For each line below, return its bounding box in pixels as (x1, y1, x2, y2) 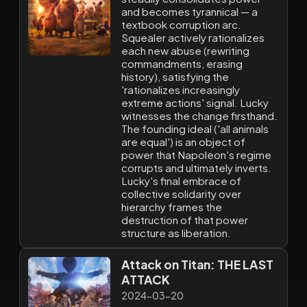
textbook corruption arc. (121, 18, 241, 32)
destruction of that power (121, 213, 248, 227)
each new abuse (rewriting (121, 44, 249, 58)
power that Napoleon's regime (121, 148, 271, 162)
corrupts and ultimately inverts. (121, 161, 271, 175)
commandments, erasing (121, 57, 243, 71)
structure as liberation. (121, 226, 231, 240)
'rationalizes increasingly (121, 83, 240, 97)
